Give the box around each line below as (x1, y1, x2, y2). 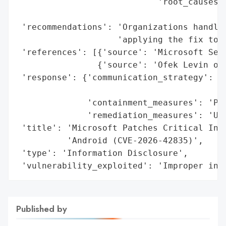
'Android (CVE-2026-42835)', (17, 135, 203, 145)
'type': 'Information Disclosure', (17, 148, 188, 158)
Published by (16, 202, 67, 215)
